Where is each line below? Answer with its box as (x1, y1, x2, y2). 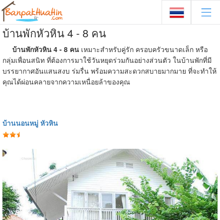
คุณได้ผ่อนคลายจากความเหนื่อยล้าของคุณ (2, 77, 130, 86)
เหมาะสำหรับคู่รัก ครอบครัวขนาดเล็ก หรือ (81, 44, 208, 54)
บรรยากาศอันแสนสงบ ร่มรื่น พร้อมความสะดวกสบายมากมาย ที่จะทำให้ (2, 66, 217, 76)
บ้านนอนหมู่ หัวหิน (2, 118, 58, 128)
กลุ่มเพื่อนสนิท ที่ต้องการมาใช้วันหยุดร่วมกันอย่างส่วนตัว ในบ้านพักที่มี (2, 55, 212, 65)
